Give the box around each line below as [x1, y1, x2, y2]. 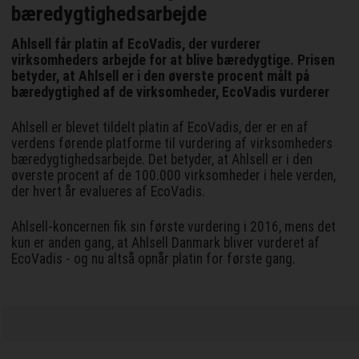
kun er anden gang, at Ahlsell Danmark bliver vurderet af [11, 235, 321, 252]
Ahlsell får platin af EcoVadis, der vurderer [11, 36, 261, 53]
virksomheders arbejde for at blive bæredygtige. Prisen [11, 52, 336, 69]
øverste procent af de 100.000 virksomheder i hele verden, [11, 167, 337, 184]
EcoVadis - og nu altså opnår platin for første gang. [11, 251, 296, 268]
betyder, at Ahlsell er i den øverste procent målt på [11, 68, 310, 85]
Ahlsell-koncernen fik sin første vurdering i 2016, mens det [11, 219, 337, 236]
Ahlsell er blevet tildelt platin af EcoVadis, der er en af [11, 119, 309, 136]
